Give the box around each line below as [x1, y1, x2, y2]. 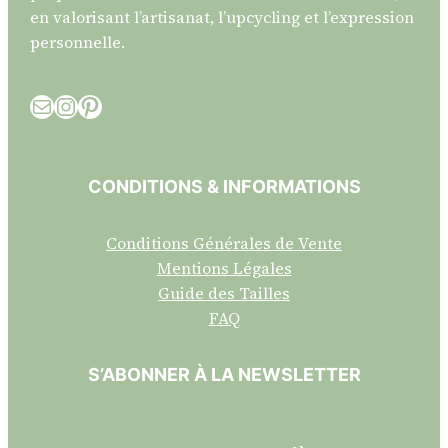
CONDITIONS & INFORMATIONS [87, 176, 361, 198]
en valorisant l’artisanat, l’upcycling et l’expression [30, 6, 415, 29]
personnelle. [30, 31, 126, 54]
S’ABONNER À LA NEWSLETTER [87, 364, 361, 386]
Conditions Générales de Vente [106, 232, 342, 255]
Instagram [53, 88, 76, 122]
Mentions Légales [156, 257, 292, 280]
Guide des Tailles [158, 282, 290, 305]
